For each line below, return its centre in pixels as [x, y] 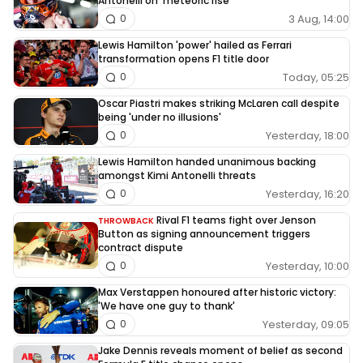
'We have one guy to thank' [167, 306]
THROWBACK [126, 221]
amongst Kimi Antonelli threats [177, 176]
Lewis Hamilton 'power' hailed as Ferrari [195, 45]
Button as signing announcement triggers [204, 234]
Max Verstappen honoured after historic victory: [217, 293]
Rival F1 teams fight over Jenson [236, 220]
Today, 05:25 [316, 77]
